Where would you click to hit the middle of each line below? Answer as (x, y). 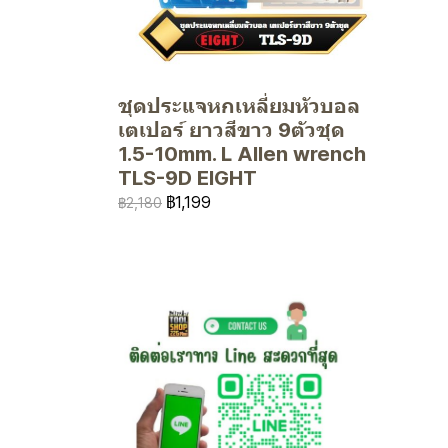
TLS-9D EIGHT (187, 177)
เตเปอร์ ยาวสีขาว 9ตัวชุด (231, 129)
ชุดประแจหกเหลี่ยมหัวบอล (239, 105)
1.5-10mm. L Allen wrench (242, 153)
